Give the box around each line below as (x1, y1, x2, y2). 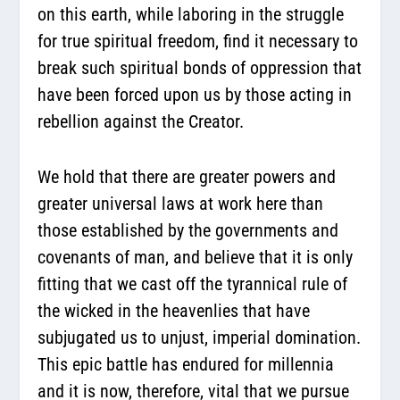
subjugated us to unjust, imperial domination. (37, 326, 362, 348)
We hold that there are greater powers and (37, 165, 337, 187)
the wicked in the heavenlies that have (37, 299, 311, 321)
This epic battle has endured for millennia (37, 353, 335, 375)
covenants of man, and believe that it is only (37, 246, 354, 268)
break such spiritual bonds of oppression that (37, 56, 362, 79)
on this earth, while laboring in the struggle (37, 3, 345, 25)
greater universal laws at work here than (37, 192, 324, 214)
